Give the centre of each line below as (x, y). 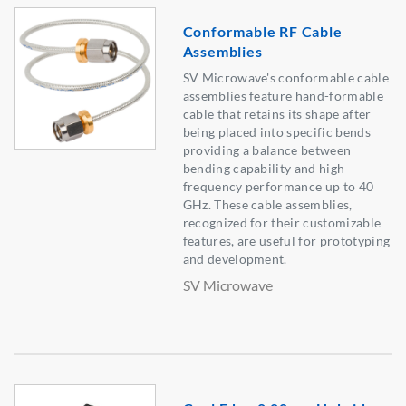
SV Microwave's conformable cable (285, 78)
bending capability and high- (266, 169)
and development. (235, 259)
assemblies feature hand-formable (283, 96)
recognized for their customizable (282, 223)
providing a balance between (267, 150)
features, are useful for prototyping (286, 241)
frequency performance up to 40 (278, 187)
